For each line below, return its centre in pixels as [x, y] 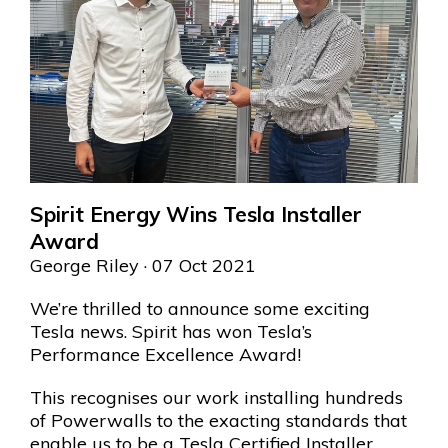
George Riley [84, 266]
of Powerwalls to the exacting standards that [218, 421]
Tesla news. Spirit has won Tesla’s [171, 332]
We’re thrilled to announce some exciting [200, 309]
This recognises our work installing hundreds [216, 398]
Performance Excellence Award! [165, 355]
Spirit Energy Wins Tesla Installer [196, 214]
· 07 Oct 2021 [197, 266]
